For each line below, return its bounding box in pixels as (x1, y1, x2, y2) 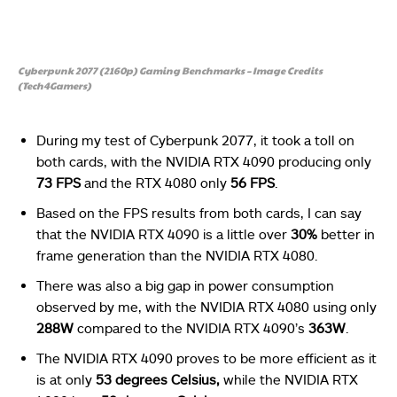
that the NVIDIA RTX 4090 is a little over (36, 226, 291, 243)
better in (321, 226, 375, 243)
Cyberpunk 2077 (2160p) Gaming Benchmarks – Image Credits (18, 64, 323, 78)
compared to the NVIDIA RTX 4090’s (74, 320, 308, 337)
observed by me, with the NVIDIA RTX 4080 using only (36, 299, 377, 315)
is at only (36, 371, 92, 388)
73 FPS (36, 175, 81, 191)
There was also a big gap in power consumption (36, 277, 334, 294)
